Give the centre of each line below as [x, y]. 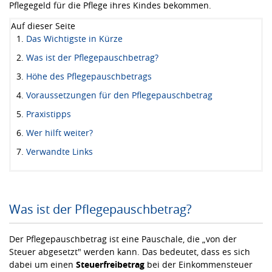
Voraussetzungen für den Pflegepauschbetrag [119, 95]
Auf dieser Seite [43, 25]
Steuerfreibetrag [110, 264]
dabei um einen [42, 264]
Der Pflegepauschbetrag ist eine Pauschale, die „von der [123, 239]
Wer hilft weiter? [59, 132]
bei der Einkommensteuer [199, 264]
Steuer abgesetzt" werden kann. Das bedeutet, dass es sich [130, 251]
